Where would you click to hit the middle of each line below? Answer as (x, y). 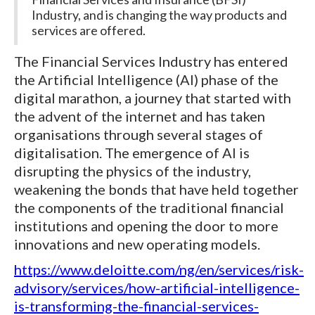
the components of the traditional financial (149, 208)
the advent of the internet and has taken (140, 116)
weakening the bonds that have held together (156, 189)
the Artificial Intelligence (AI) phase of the (146, 80)
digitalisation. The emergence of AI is (132, 153)
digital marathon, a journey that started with (153, 98)
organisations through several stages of (139, 135)
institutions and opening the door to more (146, 226)
